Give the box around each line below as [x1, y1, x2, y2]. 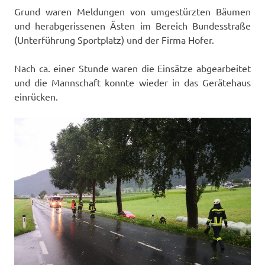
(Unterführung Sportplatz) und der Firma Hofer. [14, 34, 214, 46]
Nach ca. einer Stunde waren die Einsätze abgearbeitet [14, 62, 251, 75]
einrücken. [14, 91, 58, 103]
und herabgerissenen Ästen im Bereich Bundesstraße [14, 20, 251, 32]
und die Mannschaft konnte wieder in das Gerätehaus [14, 76, 251, 89]
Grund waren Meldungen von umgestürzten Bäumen [14, 5, 251, 18]
